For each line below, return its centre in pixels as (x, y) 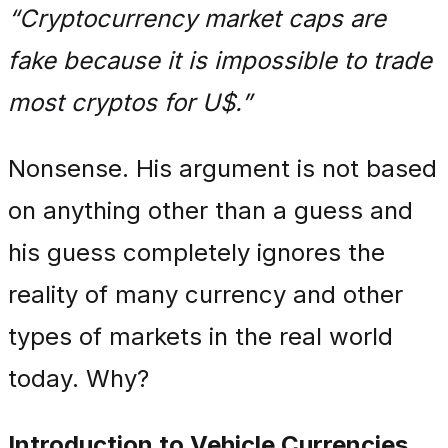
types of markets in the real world (200, 336)
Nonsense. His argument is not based (222, 168)
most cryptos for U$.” (130, 102)
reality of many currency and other (205, 294)
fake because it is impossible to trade (220, 60)
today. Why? (78, 378)
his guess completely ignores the (196, 252)
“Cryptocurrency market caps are (197, 18)
